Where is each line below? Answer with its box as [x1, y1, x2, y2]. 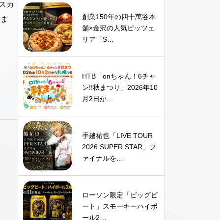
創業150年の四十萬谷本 [82, 13, 156, 21]
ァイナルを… [82, 154, 123, 162]
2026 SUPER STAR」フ [82, 143, 156, 151]
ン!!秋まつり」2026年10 [82, 83, 158, 91]
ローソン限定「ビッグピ [82, 191, 158, 199]
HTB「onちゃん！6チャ [82, 72, 156, 80]
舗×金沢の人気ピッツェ [82, 24, 155, 32]
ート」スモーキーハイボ [82, 202, 158, 210]
